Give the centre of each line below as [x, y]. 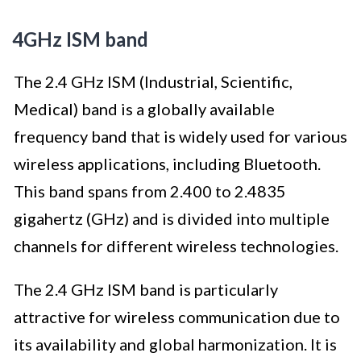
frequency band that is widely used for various [180, 137]
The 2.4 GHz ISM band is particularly [146, 290]
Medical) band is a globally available [144, 109]
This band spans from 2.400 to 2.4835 [150, 191]
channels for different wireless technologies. [176, 246]
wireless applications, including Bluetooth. [167, 164]
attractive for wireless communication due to [177, 317]
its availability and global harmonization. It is [175, 344]
